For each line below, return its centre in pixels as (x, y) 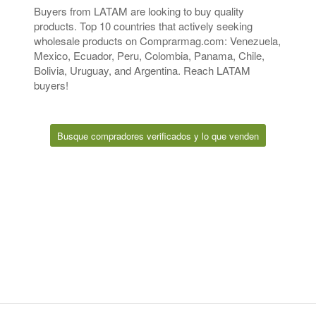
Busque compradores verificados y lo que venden (158, 136)
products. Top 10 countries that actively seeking (143, 25)
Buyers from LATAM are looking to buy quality (139, 11)
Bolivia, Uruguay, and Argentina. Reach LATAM (142, 70)
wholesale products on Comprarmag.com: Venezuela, (157, 40)
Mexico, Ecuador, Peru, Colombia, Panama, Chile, (149, 55)
